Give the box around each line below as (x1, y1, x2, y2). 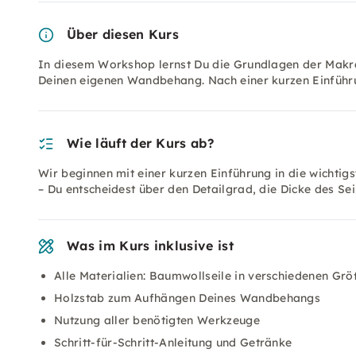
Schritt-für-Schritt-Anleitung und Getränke (54, 335, 292, 350)
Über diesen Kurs (67, 26, 180, 42)
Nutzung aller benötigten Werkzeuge (54, 313, 260, 327)
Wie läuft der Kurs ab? (67, 135, 215, 151)
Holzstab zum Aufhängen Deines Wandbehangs (54, 291, 321, 305)
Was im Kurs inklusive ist (67, 238, 234, 253)
